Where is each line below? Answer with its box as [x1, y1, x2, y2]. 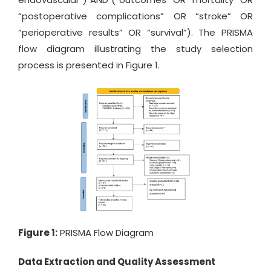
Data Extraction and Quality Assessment [18, 255, 215, 269]
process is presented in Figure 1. [18, 59, 160, 71]
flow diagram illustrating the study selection [18, 42, 253, 55]
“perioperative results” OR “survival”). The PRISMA [18, 26, 253, 39]
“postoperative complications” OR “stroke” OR [18, 10, 253, 22]
